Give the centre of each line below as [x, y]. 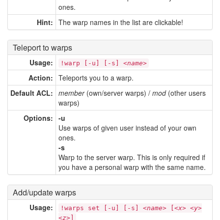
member [71, 93]
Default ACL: [32, 93]
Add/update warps [44, 192]
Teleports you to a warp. [96, 77]
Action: [41, 77]
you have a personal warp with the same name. [132, 167]
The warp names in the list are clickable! [121, 22]
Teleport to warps [42, 47]
